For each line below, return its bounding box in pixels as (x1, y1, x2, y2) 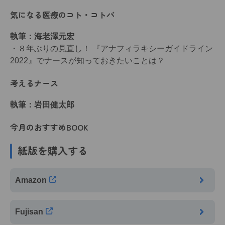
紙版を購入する (18, 143, 88, 158)
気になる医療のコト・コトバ (10, 8, 115, 21)
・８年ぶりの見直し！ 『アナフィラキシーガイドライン (10, 44, 213, 53)
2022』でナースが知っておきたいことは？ (10, 56, 165, 65)
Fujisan (15, 207, 43, 216)
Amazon (15, 175, 47, 184)
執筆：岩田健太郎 (10, 100, 74, 109)
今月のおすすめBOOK (10, 121, 88, 133)
